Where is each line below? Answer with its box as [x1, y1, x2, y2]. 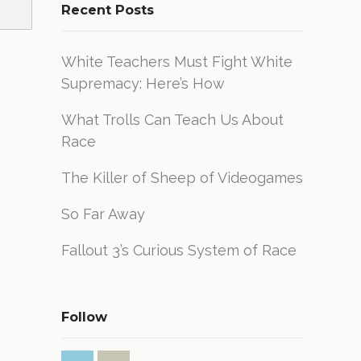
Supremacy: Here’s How [61, 75, 225, 92]
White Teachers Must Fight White [61, 53, 293, 70]
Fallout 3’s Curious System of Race [61, 242, 297, 259]
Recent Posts [61, 2, 154, 18]
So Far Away [61, 205, 145, 222]
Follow [61, 309, 107, 325]
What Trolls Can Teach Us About [61, 111, 284, 128]
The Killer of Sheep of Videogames [61, 169, 303, 186]
